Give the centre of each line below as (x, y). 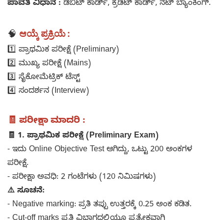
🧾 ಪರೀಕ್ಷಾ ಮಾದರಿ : (48, 122)
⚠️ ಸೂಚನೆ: (26, 192)
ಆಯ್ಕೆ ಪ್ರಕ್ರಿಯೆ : (45, 34)
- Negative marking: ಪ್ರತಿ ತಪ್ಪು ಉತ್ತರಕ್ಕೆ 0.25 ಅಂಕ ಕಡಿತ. (99, 206)
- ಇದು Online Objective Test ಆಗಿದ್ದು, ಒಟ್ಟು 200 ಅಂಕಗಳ (100, 151)
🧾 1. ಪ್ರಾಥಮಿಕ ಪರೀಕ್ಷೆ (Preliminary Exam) (83, 137)
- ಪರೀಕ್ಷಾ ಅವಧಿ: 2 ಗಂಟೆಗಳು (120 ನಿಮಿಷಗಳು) (82, 178)
